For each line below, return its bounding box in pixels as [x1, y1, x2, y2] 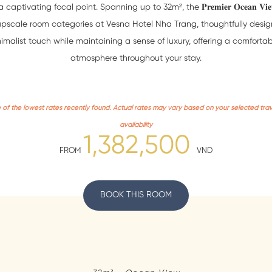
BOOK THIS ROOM [100, 191, 172, 200]
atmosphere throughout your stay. [70, 54, 202, 63]
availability [120, 121, 152, 129]
